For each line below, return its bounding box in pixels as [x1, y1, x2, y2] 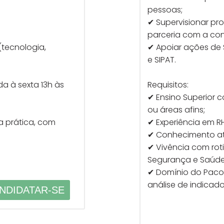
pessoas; [147, 4, 182, 15]
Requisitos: [147, 79, 188, 90]
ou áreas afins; [147, 104, 205, 115]
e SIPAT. [147, 54, 176, 65]
